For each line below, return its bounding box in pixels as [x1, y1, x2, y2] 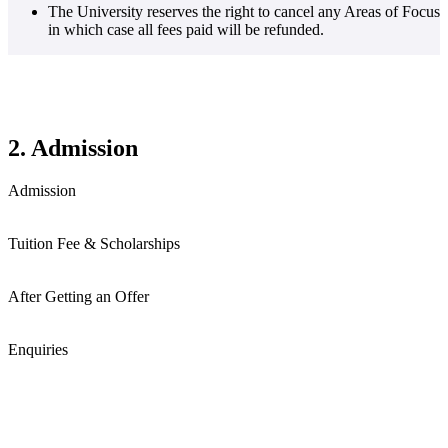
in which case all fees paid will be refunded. [48, 21, 324, 39]
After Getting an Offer [8, 287, 149, 305]
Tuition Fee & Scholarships [8, 234, 180, 252]
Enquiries [8, 340, 68, 358]
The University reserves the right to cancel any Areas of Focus [48, 3, 440, 21]
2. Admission [8, 135, 138, 162]
